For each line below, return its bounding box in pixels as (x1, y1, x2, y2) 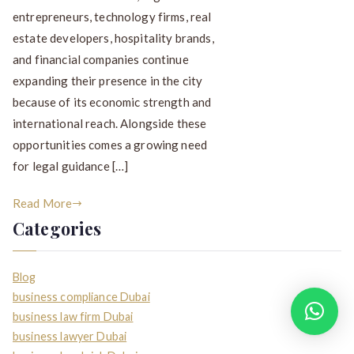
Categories (13, 217, 102, 240)
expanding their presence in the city (13, 73, 203, 88)
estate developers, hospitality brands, (13, 31, 214, 46)
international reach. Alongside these (13, 116, 207, 131)
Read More (13, 196, 73, 211)
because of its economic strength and (13, 95, 212, 110)
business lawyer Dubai (13, 330, 127, 344)
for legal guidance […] (13, 159, 129, 174)
